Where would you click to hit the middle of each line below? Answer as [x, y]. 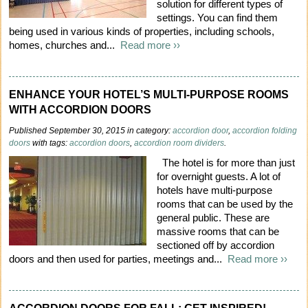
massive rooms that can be [218, 232]
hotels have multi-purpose [215, 190]
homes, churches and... [65, 45]
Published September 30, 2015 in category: [91, 131]
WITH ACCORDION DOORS [80, 110]
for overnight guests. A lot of [219, 177]
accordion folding [265, 131]
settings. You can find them [218, 18]
